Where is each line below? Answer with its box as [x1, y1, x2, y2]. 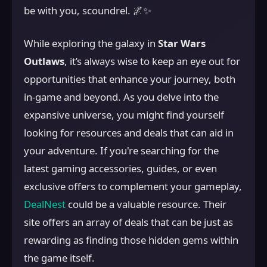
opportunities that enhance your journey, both [24, 72, 235, 86]
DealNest [24, 197, 66, 211]
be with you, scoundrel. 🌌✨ [24, 3, 151, 17]
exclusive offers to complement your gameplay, [24, 179, 242, 193]
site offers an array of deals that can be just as [24, 215, 233, 229]
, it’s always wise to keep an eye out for [64, 54, 240, 68]
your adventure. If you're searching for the [24, 144, 219, 157]
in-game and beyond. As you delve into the [24, 90, 219, 104]
